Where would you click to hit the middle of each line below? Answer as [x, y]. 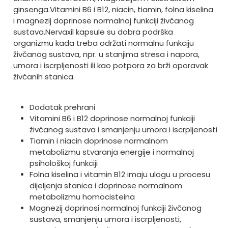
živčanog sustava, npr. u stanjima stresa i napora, [106, 54]
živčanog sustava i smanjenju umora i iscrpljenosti [123, 130]
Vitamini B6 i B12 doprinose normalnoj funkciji [112, 119]
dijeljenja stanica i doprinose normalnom [106, 186]
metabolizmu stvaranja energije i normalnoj [111, 152]
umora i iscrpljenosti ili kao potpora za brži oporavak [110, 66]
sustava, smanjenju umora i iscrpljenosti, [105, 219]
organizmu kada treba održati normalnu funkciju [103, 43]
